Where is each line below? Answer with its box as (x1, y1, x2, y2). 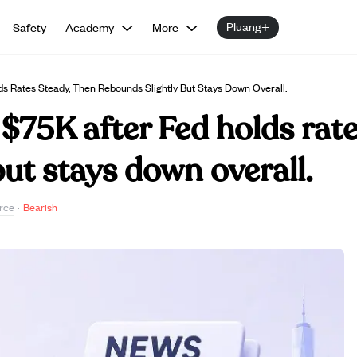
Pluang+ (226, 17, 270, 34)
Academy (65, 18, 115, 35)
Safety (13, 18, 47, 35)
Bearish (23, 199, 57, 214)
